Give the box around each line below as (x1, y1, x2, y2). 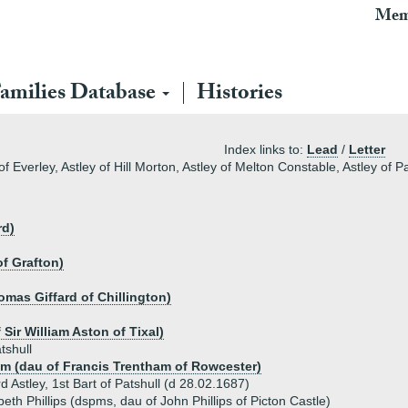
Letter (349, 142, 385, 157)
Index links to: (224, 142, 307, 157)
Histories (197, 76, 282, 114)
